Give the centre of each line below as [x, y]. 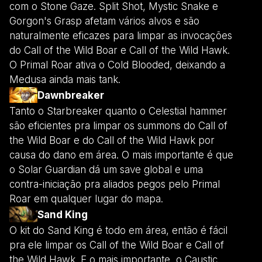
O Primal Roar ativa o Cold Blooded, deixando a [117, 65]
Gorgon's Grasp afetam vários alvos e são [104, 21]
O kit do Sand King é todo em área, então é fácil [118, 230]
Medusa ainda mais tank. [65, 79]
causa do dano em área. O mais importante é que [121, 155]
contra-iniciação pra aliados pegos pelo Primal [115, 184]
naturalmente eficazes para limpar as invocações [121, 35]
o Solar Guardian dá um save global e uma [106, 169]
